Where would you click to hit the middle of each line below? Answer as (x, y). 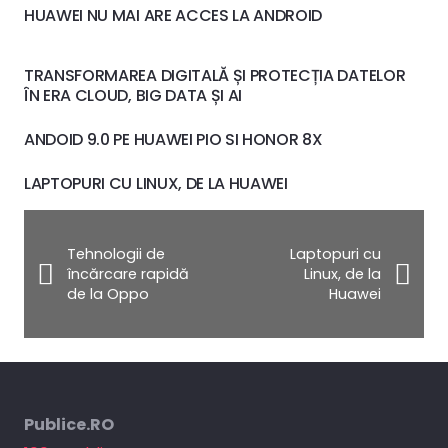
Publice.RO (69, 425)
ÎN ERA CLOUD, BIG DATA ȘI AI (133, 96)
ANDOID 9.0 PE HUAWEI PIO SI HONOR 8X (173, 140)
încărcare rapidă (127, 274)
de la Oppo (107, 294)
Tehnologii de (115, 254)
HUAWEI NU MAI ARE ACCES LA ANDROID (173, 16)
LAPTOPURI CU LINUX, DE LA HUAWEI (156, 184)
